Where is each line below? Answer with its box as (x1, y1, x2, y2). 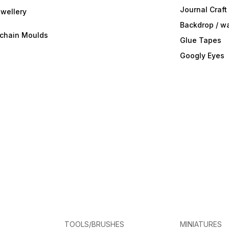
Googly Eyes (179, 51, 224, 60)
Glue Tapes (179, 36, 221, 44)
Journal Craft (179, 5, 227, 14)
